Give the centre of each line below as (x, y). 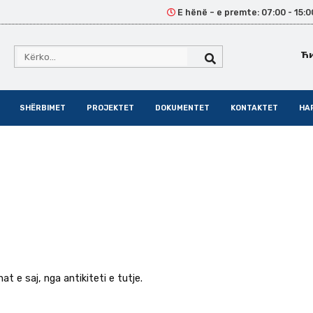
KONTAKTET (254, 108)
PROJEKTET (110, 108)
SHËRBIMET (43, 108)
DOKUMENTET (182, 108)
